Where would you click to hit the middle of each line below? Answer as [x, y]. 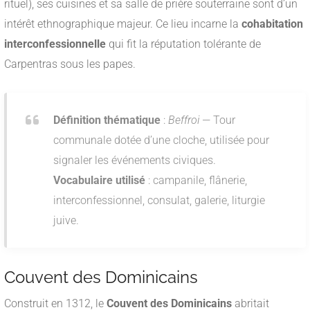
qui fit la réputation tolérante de [183, 44]
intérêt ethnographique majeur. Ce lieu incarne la [123, 24]
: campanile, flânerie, [196, 181]
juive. [66, 221]
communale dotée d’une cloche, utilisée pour [161, 140]
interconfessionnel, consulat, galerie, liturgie [159, 201]
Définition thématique [107, 120]
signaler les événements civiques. [135, 161]
